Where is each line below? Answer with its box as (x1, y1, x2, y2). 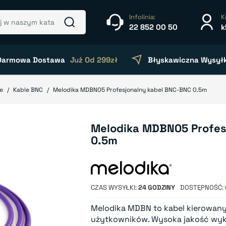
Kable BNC (13, 86, 43, 94)
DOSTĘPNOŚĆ (180, 183, 222, 192)
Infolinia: (129, 12, 155, 21)
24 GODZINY (138, 183, 176, 192)
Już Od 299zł (70, 54, 118, 65)
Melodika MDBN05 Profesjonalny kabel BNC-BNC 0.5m (53, 86, 207, 94)
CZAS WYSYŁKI (91, 183, 136, 192)
